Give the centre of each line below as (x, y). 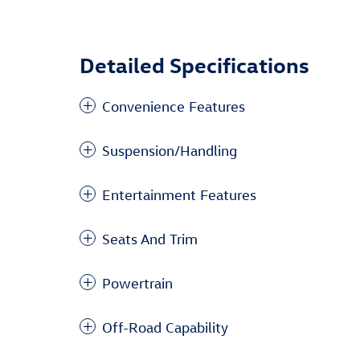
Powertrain (137, 283)
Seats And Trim (150, 239)
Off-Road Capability (165, 327)
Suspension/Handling (170, 151)
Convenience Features (174, 106)
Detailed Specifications (194, 64)
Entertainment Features (179, 195)
